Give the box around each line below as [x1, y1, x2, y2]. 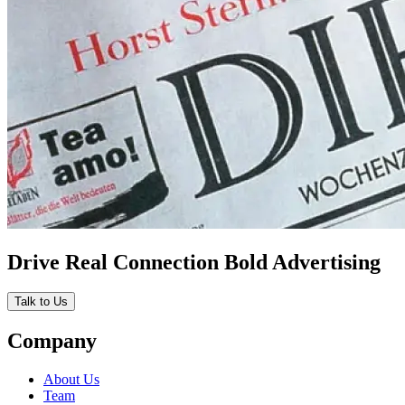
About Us [43, 372, 99, 388]
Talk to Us [14, 295, 68, 309]
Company [7, 329, 97, 353]
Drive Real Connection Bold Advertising [7, 250, 381, 274]
